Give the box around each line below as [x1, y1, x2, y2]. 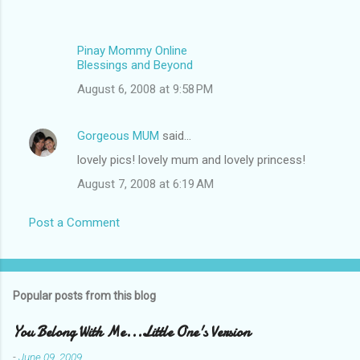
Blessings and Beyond [77, 57, 193, 72]
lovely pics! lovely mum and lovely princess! [77, 152, 305, 167]
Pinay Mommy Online [77, 43, 187, 58]
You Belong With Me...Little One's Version [13, 321, 250, 342]
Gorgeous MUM [77, 128, 159, 143]
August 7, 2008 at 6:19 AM [77, 176, 214, 191]
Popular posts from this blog [13, 288, 156, 302]
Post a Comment [29, 215, 120, 230]
